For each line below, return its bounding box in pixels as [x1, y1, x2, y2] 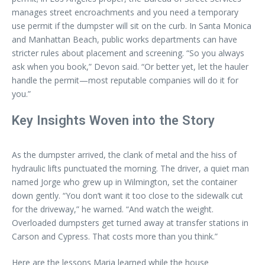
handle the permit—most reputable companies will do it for [12, 75, 238, 86]
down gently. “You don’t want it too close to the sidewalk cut [12, 190, 243, 201]
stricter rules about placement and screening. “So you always [12, 47, 244, 59]
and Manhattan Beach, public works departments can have [12, 34, 237, 45]
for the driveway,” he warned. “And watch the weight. [12, 203, 214, 215]
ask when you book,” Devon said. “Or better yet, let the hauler [12, 61, 248, 72]
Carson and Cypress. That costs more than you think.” [12, 231, 218, 242]
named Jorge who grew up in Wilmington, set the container [12, 176, 237, 188]
